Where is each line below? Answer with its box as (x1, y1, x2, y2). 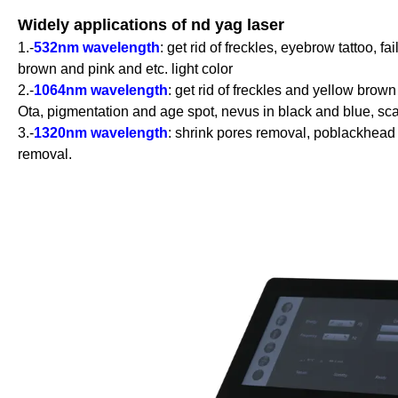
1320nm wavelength (34, 124, 168, 140)
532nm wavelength (34, 39, 160, 55)
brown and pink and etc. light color (18, 60, 233, 76)
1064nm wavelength (34, 82, 168, 98)
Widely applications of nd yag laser (18, 15, 284, 34)
